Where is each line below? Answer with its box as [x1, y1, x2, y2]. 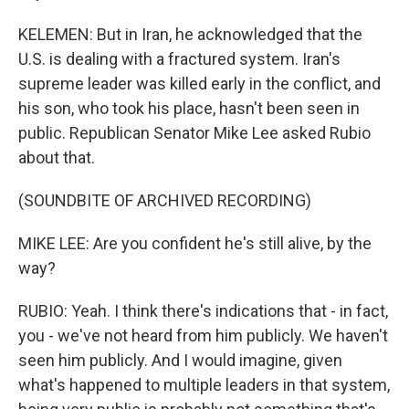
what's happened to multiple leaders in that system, [18, 375, 390, 394]
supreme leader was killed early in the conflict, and [18, 74, 381, 93]
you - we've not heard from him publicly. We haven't [18, 326, 388, 345]
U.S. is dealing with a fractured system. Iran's [18, 49, 341, 68]
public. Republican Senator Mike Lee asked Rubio [18, 123, 371, 142]
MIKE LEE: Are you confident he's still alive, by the [18, 234, 372, 253]
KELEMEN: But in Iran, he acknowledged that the [18, 25, 362, 44]
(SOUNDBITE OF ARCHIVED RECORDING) [18, 191, 311, 210]
